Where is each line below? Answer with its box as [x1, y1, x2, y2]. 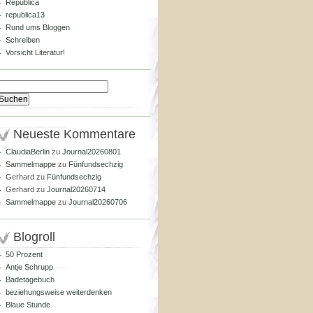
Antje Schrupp [6, 263, 53, 271]
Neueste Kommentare [13, 127, 136, 141]
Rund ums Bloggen [6, 23, 70, 31]
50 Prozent [6, 250, 43, 259]
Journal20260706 [68, 198, 127, 206]
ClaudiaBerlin [6, 147, 50, 156]
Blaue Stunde [6, 300, 50, 309]
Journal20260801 [62, 147, 121, 156]
